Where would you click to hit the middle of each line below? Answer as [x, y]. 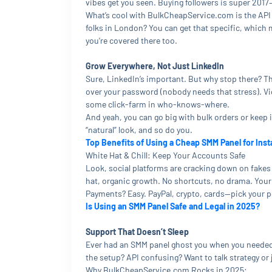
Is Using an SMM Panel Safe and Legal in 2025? [173, 206]
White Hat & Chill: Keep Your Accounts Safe [165, 155]
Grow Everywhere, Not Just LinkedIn [155, 66]
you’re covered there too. [131, 40]
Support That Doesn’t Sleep [137, 232]
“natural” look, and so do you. [139, 130]
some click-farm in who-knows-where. [158, 104]
